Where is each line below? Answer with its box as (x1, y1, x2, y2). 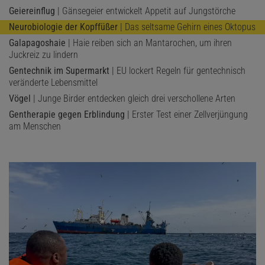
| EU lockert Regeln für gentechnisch (109, 64, 245, 76)
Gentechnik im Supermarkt (9, 64, 109, 76)
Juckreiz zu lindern (9, 49, 78, 60)
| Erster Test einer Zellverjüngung (125, 108, 248, 120)
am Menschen (9, 120, 61, 132)
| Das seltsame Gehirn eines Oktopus (118, 21, 256, 33)
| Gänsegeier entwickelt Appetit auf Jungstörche (55, 5, 235, 17)
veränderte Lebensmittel (9, 76, 98, 88)
